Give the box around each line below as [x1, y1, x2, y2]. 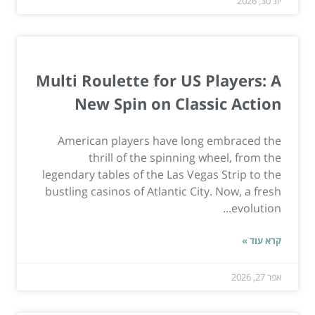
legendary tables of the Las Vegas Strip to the [42, 167, 281, 183]
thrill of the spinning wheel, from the [89, 150, 281, 166]
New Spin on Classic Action [75, 93, 281, 115]
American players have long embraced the [58, 133, 281, 149]
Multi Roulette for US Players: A [36, 70, 281, 91]
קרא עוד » [242, 234, 281, 247]
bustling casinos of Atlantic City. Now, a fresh [45, 184, 281, 200]
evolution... [231, 200, 281, 217]
